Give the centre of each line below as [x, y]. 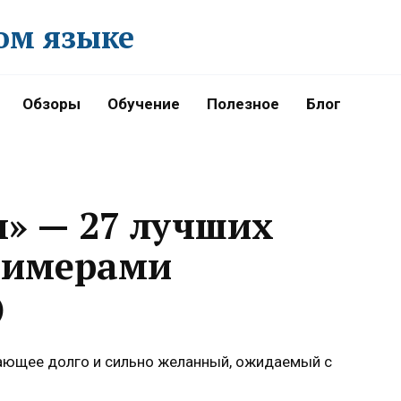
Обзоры [51, 104]
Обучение [144, 104]
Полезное [243, 104]
